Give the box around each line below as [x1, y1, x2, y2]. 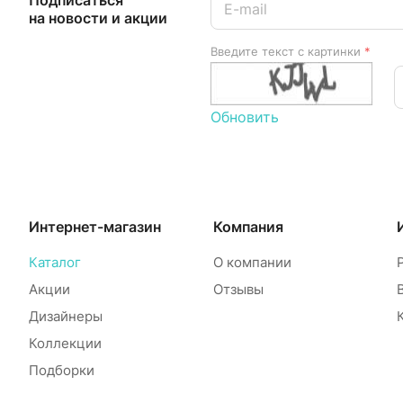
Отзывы [212, 281, 264, 298]
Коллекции [29, 335, 102, 352]
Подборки [29, 362, 94, 379]
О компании [212, 254, 291, 271]
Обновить [210, 108, 279, 126]
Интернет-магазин [29, 218, 161, 236]
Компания [212, 218, 283, 236]
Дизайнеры [29, 308, 103, 325]
